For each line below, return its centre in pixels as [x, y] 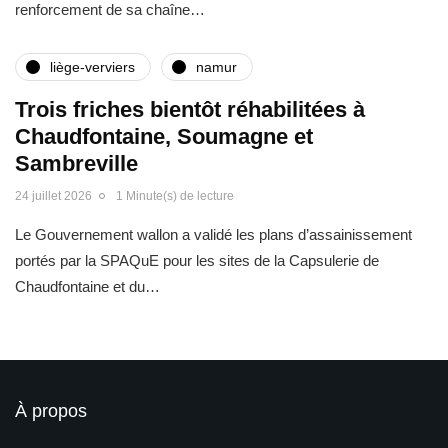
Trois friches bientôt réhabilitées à [190, 110]
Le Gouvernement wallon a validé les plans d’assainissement [213, 235]
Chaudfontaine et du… [87, 287]
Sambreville [76, 164]
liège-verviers [92, 66]
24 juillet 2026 [53, 196]
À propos [51, 411]
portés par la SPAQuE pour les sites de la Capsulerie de [197, 261]
